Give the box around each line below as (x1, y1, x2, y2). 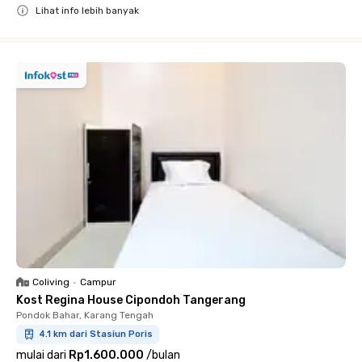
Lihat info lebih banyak (36, 5, 139, 16)
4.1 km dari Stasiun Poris (39, 329, 153, 339)
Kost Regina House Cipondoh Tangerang (16, 293, 246, 307)
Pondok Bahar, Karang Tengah (16, 309, 154, 321)
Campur (80, 276, 116, 288)
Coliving (32, 276, 69, 288)
